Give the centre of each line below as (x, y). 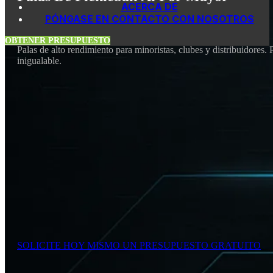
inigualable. (39, 60)
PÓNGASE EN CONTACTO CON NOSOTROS (149, 19)
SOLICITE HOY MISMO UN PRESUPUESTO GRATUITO (139, 245)
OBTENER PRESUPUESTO (58, 41)
